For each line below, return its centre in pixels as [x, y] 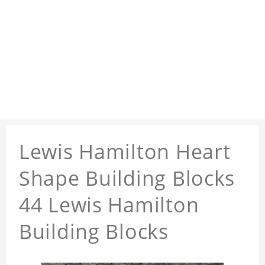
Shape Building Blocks [127, 178]
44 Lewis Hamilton [109, 205]
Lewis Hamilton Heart [125, 152]
